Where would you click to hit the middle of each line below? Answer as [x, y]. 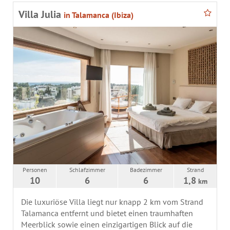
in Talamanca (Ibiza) [99, 15]
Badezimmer [146, 170]
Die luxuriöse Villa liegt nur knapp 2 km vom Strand [112, 202]
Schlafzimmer [87, 170]
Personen [35, 170]
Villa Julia [41, 15]
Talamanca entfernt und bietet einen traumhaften [107, 213]
